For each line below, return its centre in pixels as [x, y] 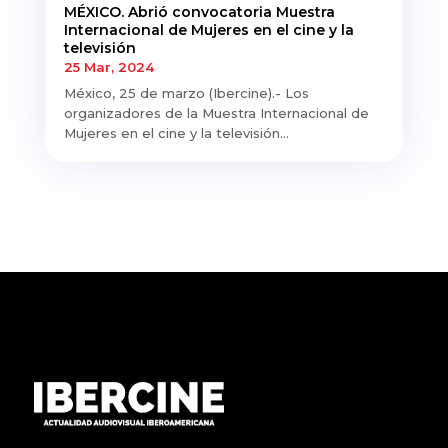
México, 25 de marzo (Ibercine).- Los [186, 93]
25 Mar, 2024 [108, 67]
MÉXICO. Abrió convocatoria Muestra [199, 12]
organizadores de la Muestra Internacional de [216, 113]
